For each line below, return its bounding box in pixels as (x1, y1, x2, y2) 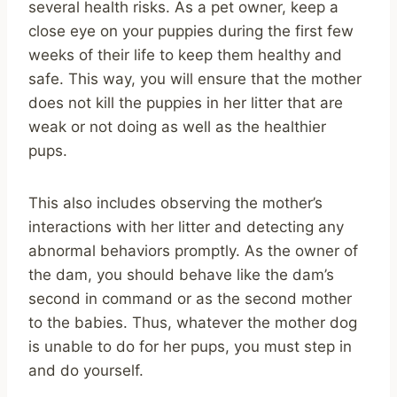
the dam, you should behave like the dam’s (28, 265, 334, 284)
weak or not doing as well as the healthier (28, 117, 326, 136)
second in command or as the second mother (28, 289, 352, 307)
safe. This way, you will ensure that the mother (28, 69, 362, 88)
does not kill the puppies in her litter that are (28, 93, 343, 112)
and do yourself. (28, 361, 144, 379)
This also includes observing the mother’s (28, 193, 323, 212)
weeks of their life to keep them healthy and (28, 45, 342, 64)
